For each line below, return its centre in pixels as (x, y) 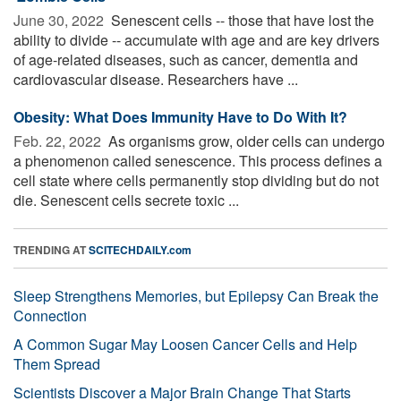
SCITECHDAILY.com (140, 249)
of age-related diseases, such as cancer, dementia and (186, 59)
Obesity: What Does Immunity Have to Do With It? (180, 116)
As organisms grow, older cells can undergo (245, 141)
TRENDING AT (51, 249)
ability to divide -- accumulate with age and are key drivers (196, 39)
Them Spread (57, 363)
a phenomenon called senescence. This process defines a (198, 160)
